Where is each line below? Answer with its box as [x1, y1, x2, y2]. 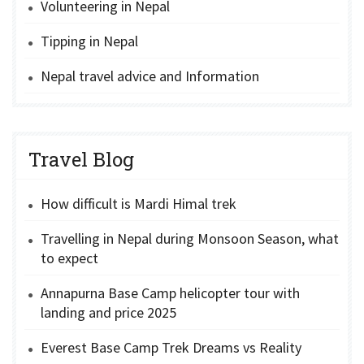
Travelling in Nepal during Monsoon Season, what [41, 228, 339, 248]
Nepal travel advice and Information [41, 66, 259, 85]
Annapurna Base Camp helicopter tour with [41, 283, 300, 302]
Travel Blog [28, 145, 134, 172]
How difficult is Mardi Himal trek [41, 193, 236, 213]
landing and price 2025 [41, 302, 176, 322]
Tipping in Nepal [41, 31, 138, 50]
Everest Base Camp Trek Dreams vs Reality [41, 337, 301, 357]
